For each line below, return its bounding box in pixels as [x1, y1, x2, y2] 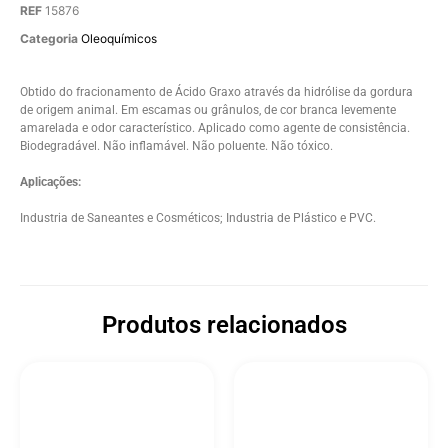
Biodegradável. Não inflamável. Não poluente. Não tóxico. [20, 139, 333, 153]
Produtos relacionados [101, 311, 347, 339]
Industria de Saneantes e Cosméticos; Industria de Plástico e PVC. [20, 211, 376, 225]
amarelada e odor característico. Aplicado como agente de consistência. [20, 121, 410, 135]
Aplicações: [20, 175, 81, 189]
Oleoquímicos [81, 31, 157, 46]
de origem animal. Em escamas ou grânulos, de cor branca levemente [20, 103, 396, 117]
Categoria [20, 31, 78, 46]
